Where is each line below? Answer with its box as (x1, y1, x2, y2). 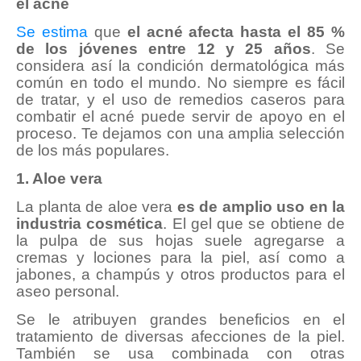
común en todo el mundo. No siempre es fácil (16, 74, 345, 92)
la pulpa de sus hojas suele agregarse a (16, 232, 345, 250)
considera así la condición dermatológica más (16, 57, 345, 75)
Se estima (16, 23, 88, 41)
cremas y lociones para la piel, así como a (16, 249, 345, 267)
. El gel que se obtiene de (163, 215, 346, 233)
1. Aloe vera (16, 170, 102, 188)
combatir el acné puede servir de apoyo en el (16, 108, 345, 126)
